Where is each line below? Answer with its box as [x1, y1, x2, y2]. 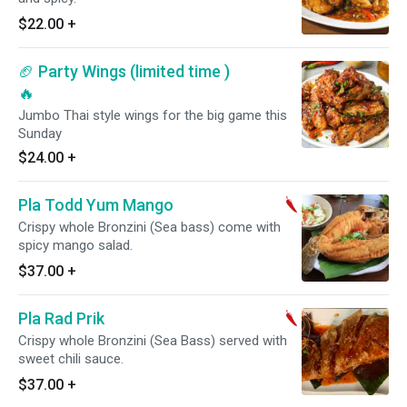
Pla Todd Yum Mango [18, 195, 174, 214]
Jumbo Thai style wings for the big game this [18, 107, 287, 124]
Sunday [18, 125, 62, 142]
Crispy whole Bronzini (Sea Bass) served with [18, 333, 219, 349]
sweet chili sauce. [18, 351, 124, 367]
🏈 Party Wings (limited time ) [18, 62, 230, 81]
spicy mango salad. [18, 237, 133, 253]
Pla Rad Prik [18, 309, 104, 328]
